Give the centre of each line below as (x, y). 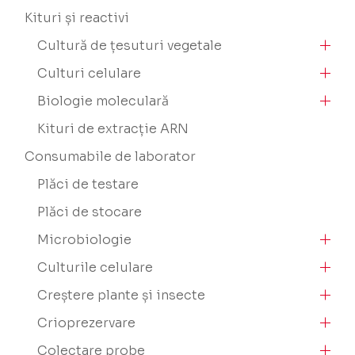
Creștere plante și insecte (122, 295)
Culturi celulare (90, 73)
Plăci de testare (88, 184)
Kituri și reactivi (77, 17)
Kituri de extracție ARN (113, 128)
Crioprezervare (87, 323)
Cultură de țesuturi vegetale (130, 45)
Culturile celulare (95, 267)
